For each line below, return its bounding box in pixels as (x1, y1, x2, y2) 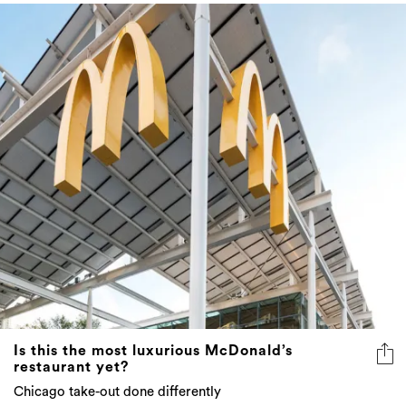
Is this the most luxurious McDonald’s (14, 343, 293, 358)
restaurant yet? (14, 359, 129, 374)
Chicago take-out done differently (14, 384, 221, 399)
